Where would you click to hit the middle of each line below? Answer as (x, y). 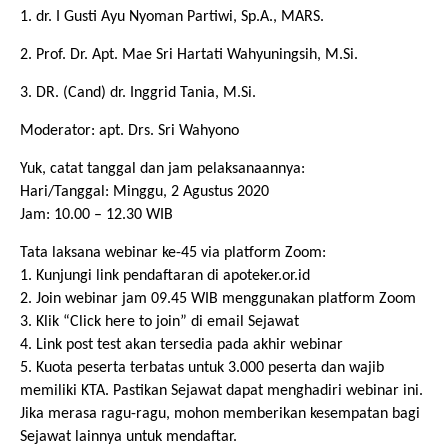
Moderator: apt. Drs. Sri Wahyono (129, 131)
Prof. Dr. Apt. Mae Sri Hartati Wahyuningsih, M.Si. (197, 55)
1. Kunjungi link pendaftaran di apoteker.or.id (165, 276)
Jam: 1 (41, 215)
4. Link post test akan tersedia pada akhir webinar (181, 345)
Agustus (208, 192)
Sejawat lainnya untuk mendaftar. (128, 437)
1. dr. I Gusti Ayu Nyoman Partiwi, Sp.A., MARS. (172, 17)
